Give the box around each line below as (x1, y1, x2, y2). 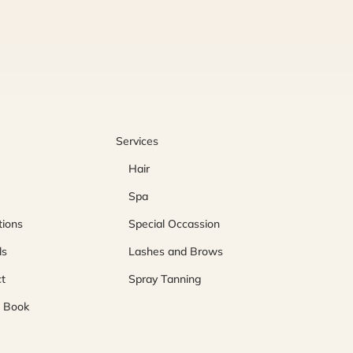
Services (116, 134, 159, 149)
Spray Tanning (128, 272, 203, 287)
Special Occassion (128, 217, 221, 232)
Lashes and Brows (128, 244, 224, 259)
